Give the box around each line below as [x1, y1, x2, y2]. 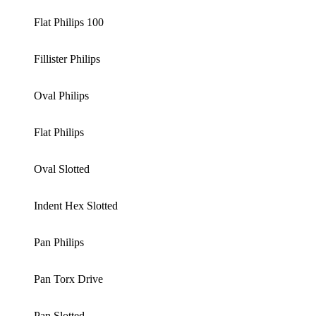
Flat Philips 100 [34, 16, 104, 29]
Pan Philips [34, 236, 84, 249]
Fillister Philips [34, 53, 100, 66]
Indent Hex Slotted [34, 200, 118, 212]
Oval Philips [34, 90, 89, 102]
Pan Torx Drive [34, 273, 103, 286]
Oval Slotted [34, 163, 90, 176]
